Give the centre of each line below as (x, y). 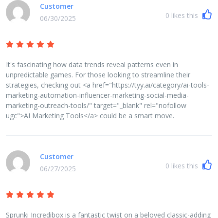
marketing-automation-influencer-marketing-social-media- (97, 95)
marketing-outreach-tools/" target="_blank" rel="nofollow (96, 105)
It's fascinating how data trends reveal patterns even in (92, 64)
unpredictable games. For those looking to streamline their (98, 74)
